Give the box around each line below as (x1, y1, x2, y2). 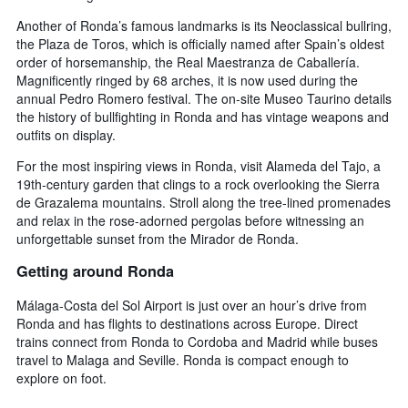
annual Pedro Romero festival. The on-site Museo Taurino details (16, 88, 392, 107)
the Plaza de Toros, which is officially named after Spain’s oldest (16, 34, 384, 53)
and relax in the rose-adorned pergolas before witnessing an (16, 210, 364, 229)
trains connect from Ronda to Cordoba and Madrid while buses (16, 331, 378, 351)
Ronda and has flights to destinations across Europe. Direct (16, 313, 358, 332)
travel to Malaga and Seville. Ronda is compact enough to (16, 350, 349, 369)
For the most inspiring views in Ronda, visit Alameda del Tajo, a (16, 156, 381, 175)
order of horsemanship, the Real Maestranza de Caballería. (16, 52, 360, 71)
